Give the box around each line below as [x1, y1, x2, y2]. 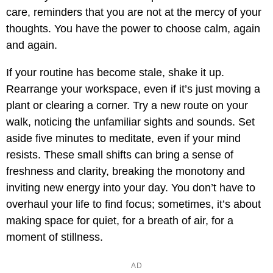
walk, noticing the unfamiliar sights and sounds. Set [6, 116, 255, 129]
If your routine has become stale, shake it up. [6, 66, 224, 79]
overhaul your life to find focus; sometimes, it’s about [6, 198, 261, 211]
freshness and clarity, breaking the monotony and [6, 165, 245, 178]
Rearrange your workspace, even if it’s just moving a [6, 83, 260, 96]
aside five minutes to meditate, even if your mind [6, 132, 241, 145]
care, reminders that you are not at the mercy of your [6, 6, 261, 19]
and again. [6, 39, 57, 52]
